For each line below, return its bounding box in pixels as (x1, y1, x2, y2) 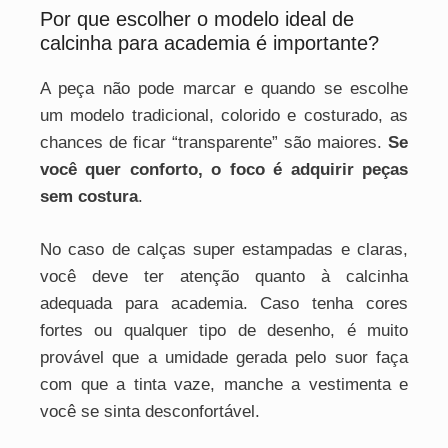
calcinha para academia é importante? (40, 32, 379, 55)
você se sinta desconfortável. (40, 401, 260, 421)
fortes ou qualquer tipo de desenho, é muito (40, 320, 408, 340)
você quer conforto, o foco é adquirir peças (40, 160, 408, 180)
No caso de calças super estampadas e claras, (40, 239, 408, 259)
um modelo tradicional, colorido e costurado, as (40, 106, 408, 126)
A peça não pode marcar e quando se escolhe (40, 79, 408, 99)
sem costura (40, 187, 138, 207)
